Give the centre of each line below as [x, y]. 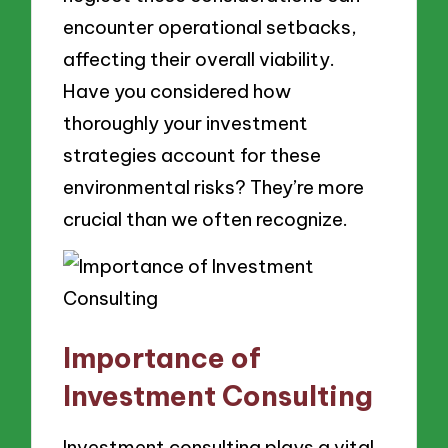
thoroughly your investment [186, 122]
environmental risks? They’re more [214, 186]
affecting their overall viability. [199, 58]
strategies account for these [192, 154]
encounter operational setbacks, [210, 26]
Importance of [162, 357]
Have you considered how [177, 90]
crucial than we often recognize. [206, 218]
